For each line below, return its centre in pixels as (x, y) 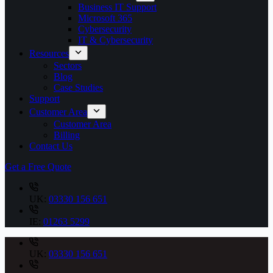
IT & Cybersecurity (115, 40)
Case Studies (78, 87)
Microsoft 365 (105, 18)
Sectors (68, 66)
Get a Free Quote (38, 167)
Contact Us (51, 146)
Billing (67, 135)
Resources (49, 53)
